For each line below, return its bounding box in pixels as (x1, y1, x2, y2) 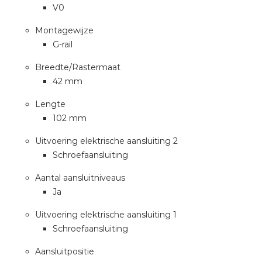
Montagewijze (35, 25, 94, 36)
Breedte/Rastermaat (35, 62, 120, 73)
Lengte (35, 99, 65, 109)
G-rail (53, 39, 73, 50)
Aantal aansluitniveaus (35, 173, 125, 183)
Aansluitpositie (35, 246, 94, 257)
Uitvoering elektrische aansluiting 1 (35, 209, 177, 220)
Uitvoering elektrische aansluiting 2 (35, 136, 178, 146)
